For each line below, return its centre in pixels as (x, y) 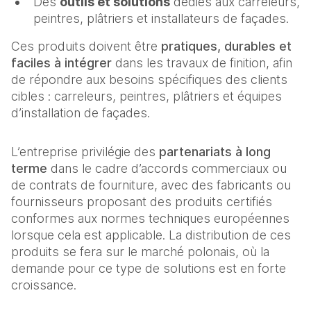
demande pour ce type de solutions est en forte (149, 268)
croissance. (44, 285)
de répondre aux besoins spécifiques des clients (149, 79)
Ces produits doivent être (86, 46)
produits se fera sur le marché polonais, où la (140, 251)
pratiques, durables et (226, 46)
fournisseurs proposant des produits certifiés (142, 201)
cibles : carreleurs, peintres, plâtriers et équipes (146, 96)
